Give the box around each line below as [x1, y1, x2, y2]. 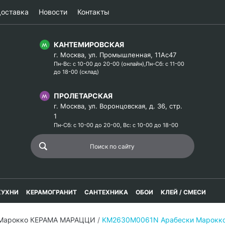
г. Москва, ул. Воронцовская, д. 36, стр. [54, 102, 182, 110]
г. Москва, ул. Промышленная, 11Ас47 [54, 51, 176, 59]
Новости [39, 8, 67, 16]
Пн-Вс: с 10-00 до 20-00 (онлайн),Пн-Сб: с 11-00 [54, 60, 184, 67]
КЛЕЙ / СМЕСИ [161, 188, 206, 196]
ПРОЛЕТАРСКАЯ [54, 91, 113, 100]
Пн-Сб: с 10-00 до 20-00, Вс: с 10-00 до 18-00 [54, 122, 178, 129]
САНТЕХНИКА [84, 188, 128, 196]
